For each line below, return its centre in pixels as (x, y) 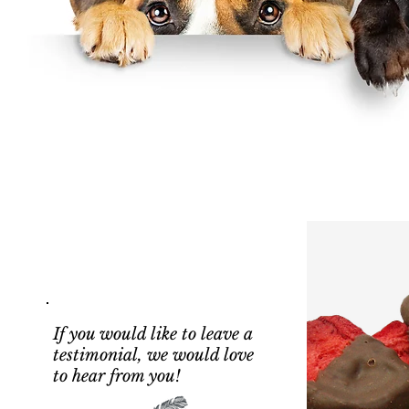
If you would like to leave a (152, 334)
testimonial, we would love (153, 355)
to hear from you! (116, 376)
